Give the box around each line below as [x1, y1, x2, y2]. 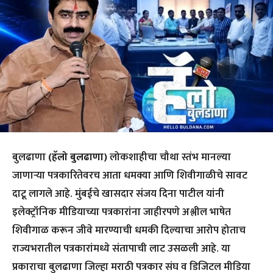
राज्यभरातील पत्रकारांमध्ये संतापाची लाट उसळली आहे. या [12, 240, 230, 258]
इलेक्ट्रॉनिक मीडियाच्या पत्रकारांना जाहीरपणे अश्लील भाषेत [12, 204, 231, 221]
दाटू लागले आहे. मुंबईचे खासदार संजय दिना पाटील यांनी [12, 185, 224, 203]
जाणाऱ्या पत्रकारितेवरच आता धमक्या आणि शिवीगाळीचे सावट [12, 167, 247, 185]
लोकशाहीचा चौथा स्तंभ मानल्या [107, 149, 231, 166]
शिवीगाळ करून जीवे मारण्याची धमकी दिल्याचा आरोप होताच [12, 222, 246, 239]
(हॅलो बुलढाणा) [46, 149, 107, 166]
